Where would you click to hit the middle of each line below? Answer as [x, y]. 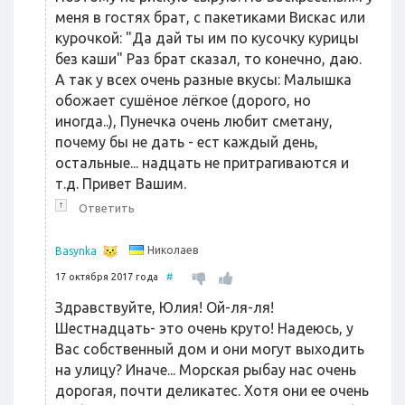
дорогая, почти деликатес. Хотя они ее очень [212, 391]
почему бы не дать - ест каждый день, [187, 142]
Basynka [76, 251]
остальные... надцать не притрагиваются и [202, 163]
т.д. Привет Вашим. [121, 184]
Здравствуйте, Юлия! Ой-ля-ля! [165, 307]
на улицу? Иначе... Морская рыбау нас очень [206, 370]
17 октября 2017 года [111, 277]
